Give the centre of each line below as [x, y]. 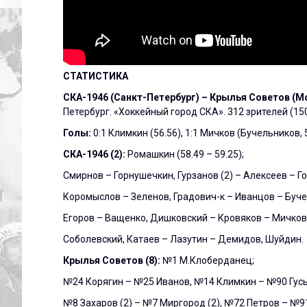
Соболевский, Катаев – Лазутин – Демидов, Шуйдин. [183, 239]
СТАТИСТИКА [96, 76]
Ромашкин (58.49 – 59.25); [186, 154]
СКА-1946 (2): [95, 154]
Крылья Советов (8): [113, 260]
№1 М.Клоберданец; [208, 260]
